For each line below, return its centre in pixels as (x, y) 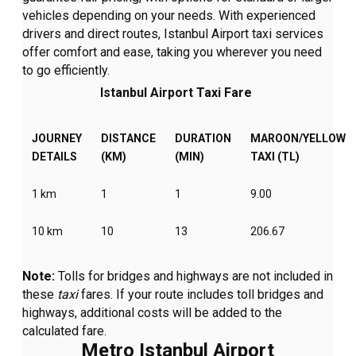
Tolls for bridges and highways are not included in (194, 277)
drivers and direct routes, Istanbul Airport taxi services (173, 34)
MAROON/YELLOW (298, 139)
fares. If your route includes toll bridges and (201, 295)
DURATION (203, 139)
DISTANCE (129, 139)
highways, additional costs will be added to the (153, 313)
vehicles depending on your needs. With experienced (169, 16)
